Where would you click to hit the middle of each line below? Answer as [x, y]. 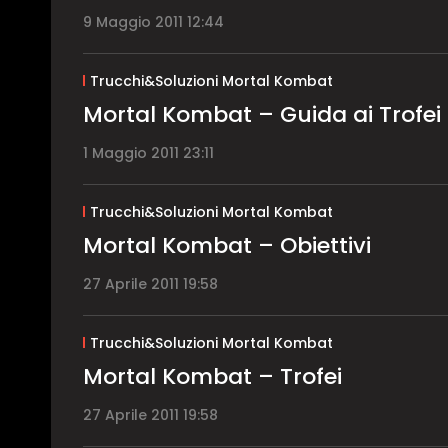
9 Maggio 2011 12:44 [153, 21]
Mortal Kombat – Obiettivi [227, 245]
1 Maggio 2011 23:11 [148, 152]
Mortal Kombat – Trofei [212, 376]
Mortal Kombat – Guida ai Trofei [262, 114]
